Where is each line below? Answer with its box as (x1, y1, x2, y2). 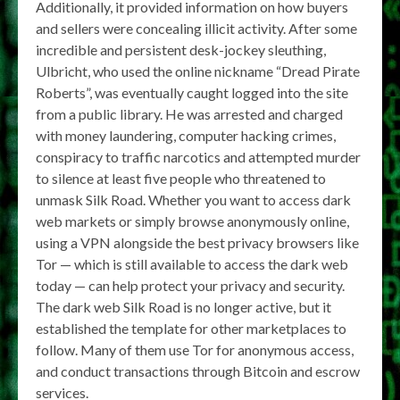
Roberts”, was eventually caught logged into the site (36, 84, 348, 101)
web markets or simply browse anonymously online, (36, 212, 349, 229)
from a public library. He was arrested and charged (36, 105, 343, 122)
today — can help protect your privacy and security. (36, 277, 345, 294)
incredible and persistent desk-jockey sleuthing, (36, 41, 326, 58)
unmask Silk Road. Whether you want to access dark (36, 191, 351, 208)
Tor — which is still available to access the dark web (36, 255, 348, 272)
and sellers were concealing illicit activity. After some (36, 20, 357, 37)
